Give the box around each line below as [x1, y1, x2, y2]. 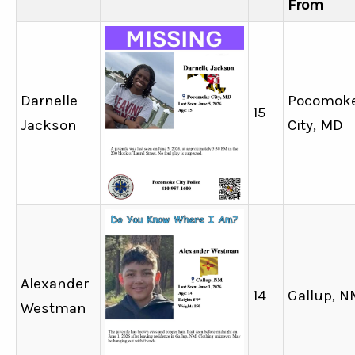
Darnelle [21, 91, 78, 109]
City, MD [288, 116, 343, 134]
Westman [21, 299, 86, 317]
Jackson [21, 116, 77, 134]
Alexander [21, 274, 89, 292]
